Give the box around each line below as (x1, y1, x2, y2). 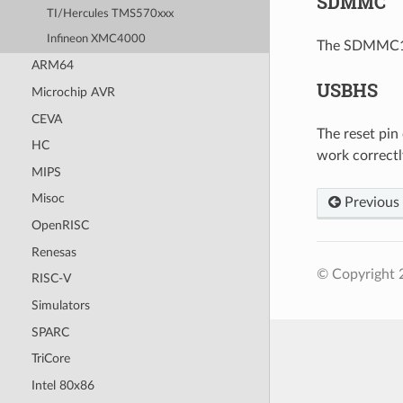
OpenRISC (31, 219, 89, 233)
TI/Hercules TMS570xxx (47, 7, 175, 20)
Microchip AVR (31, 85, 115, 99)
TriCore (31, 352, 70, 366)
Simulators (31, 298, 90, 312)
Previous (340, 194, 399, 210)
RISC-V (31, 272, 71, 286)
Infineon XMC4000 (47, 33, 147, 46)
